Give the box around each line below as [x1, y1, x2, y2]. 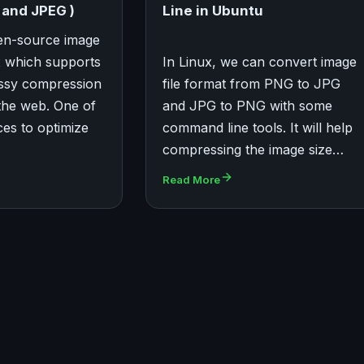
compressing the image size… [162, 141, 344, 158]
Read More [162, 173, 220, 187]
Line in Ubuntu [162, 2, 263, 19]
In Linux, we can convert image [162, 54, 357, 71]
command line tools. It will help [162, 119, 353, 136]
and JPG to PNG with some [162, 97, 332, 115]
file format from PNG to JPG [162, 76, 340, 93]
